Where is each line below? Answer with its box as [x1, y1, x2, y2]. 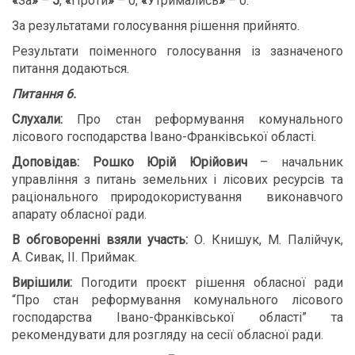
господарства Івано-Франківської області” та [12, 310, 343, 325]
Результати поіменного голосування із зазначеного [12, 44, 343, 59]
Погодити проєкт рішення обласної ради [81, 275, 344, 290]
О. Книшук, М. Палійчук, [188, 232, 343, 247]
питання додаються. [12, 61, 129, 76]
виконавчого [266, 189, 344, 204]
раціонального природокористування [12, 189, 254, 204]
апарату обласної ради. [12, 207, 147, 222]
